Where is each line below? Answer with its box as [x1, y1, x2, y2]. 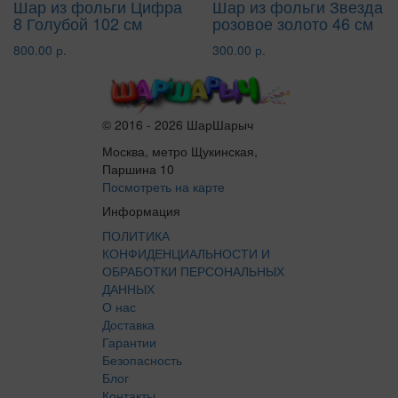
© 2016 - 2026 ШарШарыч [102, 115, 253, 133]
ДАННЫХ [102, 279, 155, 298]
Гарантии [102, 332, 156, 351]
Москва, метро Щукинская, [102, 141, 258, 160]
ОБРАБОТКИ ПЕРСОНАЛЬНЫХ [102, 261, 284, 280]
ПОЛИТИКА [102, 226, 170, 244]
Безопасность [102, 350, 182, 369]
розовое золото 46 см [212, 11, 373, 35]
